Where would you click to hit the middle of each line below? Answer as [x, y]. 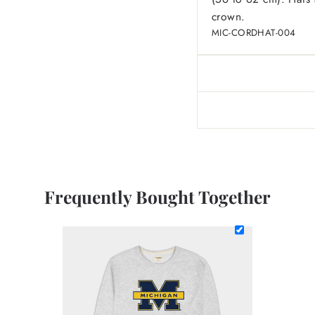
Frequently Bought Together [157, 196]
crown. [229, 16]
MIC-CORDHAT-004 [254, 32]
